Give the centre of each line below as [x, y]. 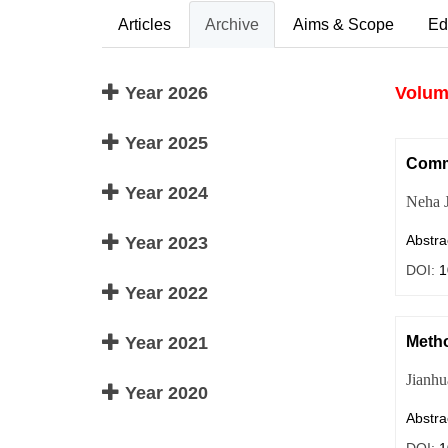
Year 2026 [164, 93]
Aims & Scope [343, 24]
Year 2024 [164, 193]
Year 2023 [164, 243]
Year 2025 [164, 143]
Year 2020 [164, 393]
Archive [232, 24]
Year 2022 [164, 293]
